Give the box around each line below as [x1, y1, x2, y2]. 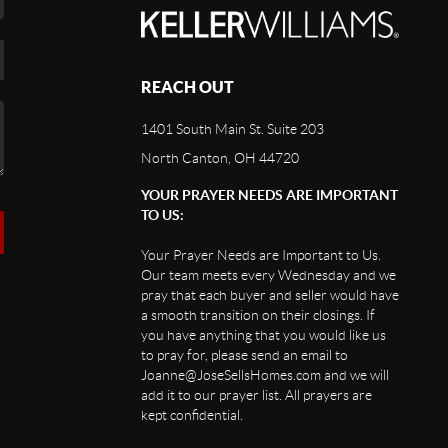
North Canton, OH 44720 [140, 149, 299, 166]
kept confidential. [140, 406, 243, 423]
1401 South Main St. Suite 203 [140, 120, 324, 137]
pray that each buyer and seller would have [140, 286, 399, 303]
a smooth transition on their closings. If [140, 306, 375, 323]
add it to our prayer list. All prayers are [140, 386, 372, 403]
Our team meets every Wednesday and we [140, 266, 396, 283]
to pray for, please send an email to [140, 346, 348, 363]
